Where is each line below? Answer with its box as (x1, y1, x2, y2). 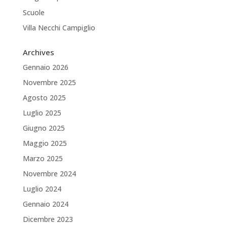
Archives (22, 47, 54, 57)
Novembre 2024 (22, 169, 76, 178)
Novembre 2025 (22, 78, 76, 87)
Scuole (22, 8, 45, 17)
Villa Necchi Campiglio (22, 23, 95, 32)
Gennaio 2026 (22, 62, 68, 72)
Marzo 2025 (22, 154, 63, 163)
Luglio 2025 (22, 108, 61, 118)
